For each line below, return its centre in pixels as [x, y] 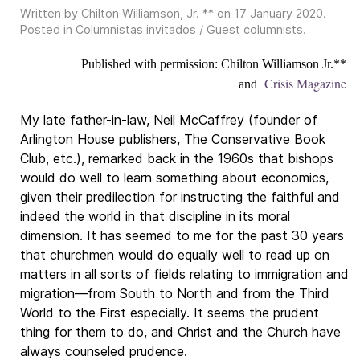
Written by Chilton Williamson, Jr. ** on [127, 13]
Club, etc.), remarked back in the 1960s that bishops [177, 158]
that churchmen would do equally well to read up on [175, 255]
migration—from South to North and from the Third [175, 293]
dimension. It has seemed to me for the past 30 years [182, 235]
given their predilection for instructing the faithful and [180, 197]
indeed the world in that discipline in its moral [155, 216]
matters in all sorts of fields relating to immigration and [184, 274]
